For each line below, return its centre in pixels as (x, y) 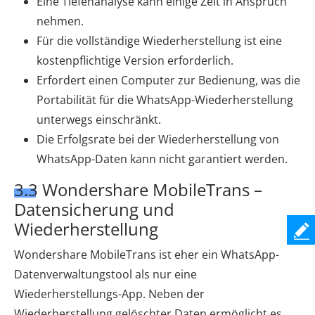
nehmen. (60, 21)
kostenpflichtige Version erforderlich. (135, 60)
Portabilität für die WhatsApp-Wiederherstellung (165, 99)
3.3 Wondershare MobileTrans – (138, 189)
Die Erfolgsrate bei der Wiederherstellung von (158, 139)
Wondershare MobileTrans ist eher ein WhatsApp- (147, 254)
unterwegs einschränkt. (99, 119)
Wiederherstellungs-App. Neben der (109, 294)
